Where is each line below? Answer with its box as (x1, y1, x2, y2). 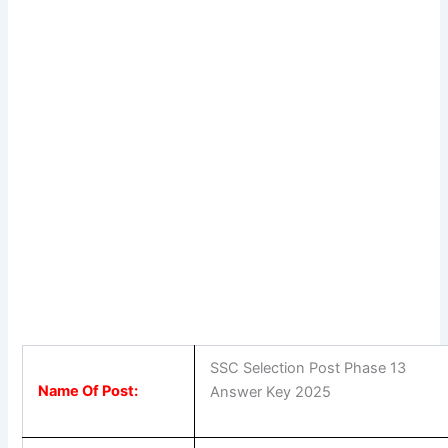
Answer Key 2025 (210, 383, 332, 402)
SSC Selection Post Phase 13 (210, 359, 407, 378)
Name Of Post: (38, 382, 139, 401)
